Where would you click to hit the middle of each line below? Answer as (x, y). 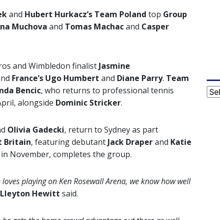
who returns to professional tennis (109, 91)
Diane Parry (140, 78)
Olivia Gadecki (36, 130)
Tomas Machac (93, 27)
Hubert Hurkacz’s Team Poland (85, 14)
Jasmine (114, 66)
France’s (27, 78)
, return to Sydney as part (111, 130)
